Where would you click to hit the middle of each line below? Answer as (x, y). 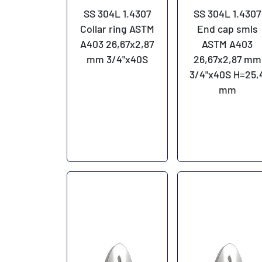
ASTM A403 (227, 44)
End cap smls (227, 28)
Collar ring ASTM (117, 28)
